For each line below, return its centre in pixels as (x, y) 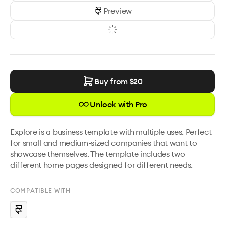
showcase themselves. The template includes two (98, 154)
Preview (118, 11)
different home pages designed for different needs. (101, 165)
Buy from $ (114, 81)
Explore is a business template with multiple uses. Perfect (111, 132)
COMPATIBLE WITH (40, 191)
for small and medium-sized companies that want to (104, 143)
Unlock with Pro (119, 104)
